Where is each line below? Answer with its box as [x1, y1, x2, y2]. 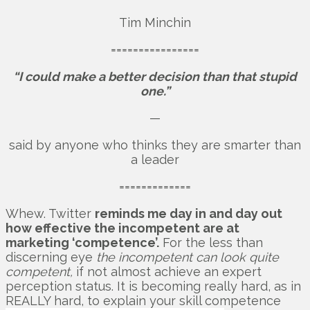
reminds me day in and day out [95, 206, 282, 221]
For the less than [159, 235, 263, 250]
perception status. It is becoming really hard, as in [6, 278, 301, 293]
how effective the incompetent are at [6, 220, 239, 235]
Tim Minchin [119, 15, 191, 30]
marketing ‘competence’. [6, 235, 159, 250]
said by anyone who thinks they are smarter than [9, 137, 301, 152]
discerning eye [6, 249, 96, 264]
